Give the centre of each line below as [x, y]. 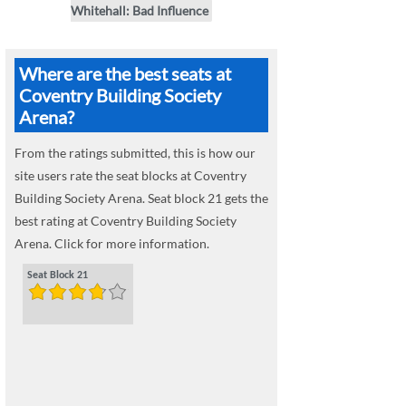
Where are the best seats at [125, 74]
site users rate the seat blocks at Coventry [130, 176]
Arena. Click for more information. [112, 244]
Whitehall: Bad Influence [140, 11]
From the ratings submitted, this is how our [135, 153]
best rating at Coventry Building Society [126, 221]
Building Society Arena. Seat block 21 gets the [141, 198]
